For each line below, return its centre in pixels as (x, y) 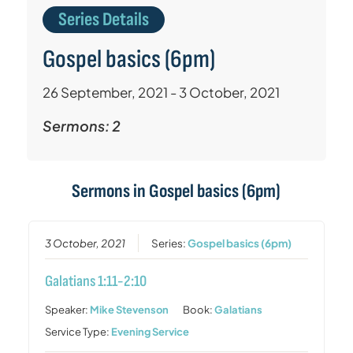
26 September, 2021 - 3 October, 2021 (161, 92)
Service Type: (78, 331)
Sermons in (111, 191)
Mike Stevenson (130, 309)
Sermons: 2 (81, 125)
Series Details (103, 19)
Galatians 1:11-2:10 (96, 281)
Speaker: (68, 309)
